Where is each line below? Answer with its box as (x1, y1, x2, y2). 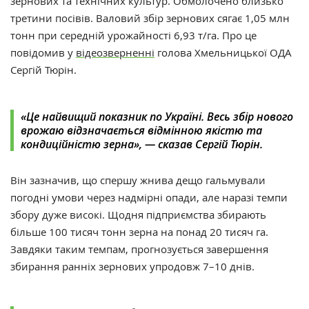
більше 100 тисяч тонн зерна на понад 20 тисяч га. (10, 225, 268, 239)
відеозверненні (76, 46, 154, 60)
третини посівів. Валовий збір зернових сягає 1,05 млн (10, 11, 290, 26)
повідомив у (10, 46, 76, 60)
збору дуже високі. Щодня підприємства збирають (10, 208, 266, 222)
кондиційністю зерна (21, 137, 134, 152)
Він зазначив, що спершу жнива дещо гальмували (10, 173, 266, 188)
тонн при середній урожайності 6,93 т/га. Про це (10, 28, 257, 43)
